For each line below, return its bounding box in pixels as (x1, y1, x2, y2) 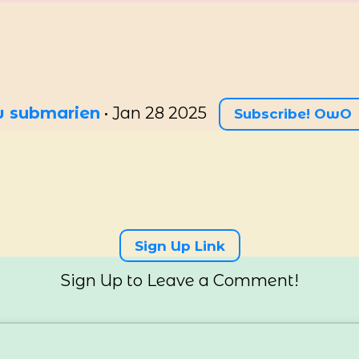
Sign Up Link (134, 237, 225, 254)
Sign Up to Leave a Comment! (60, 270, 299, 290)
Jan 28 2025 (112, 103, 207, 123)
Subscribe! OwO (234, 106, 352, 122)
